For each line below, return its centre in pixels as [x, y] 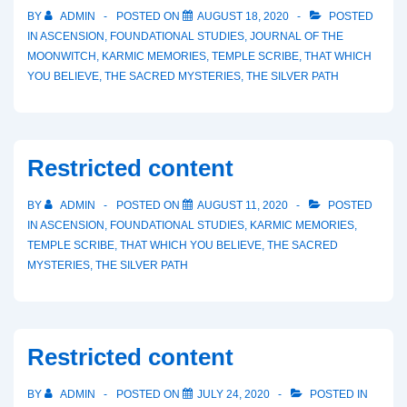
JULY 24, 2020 [233, 394]
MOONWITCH [62, 56]
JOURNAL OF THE [297, 36]
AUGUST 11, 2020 [243, 205]
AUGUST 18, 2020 [243, 16]
